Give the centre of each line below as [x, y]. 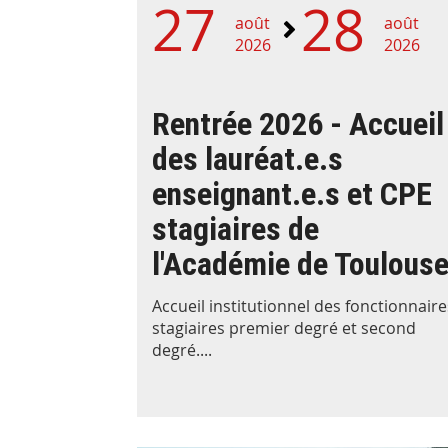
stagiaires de [235, 229]
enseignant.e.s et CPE [292, 194]
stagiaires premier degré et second [284, 328]
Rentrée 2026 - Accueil [298, 124]
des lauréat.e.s [247, 159]
